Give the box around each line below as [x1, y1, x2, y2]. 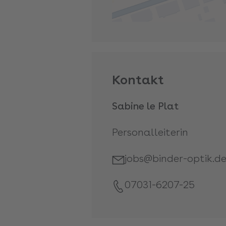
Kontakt [112, 72, 164, 87]
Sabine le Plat [112, 99, 179, 112]
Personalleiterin [112, 126, 188, 138]
